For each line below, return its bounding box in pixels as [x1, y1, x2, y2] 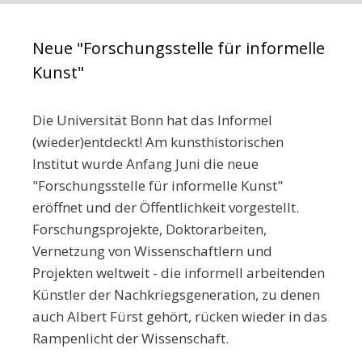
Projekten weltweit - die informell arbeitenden [32, 263, 325, 283]
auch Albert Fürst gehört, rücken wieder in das [32, 307, 327, 326]
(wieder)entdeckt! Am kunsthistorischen [32, 133, 284, 152]
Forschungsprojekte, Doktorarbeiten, [32, 220, 267, 239]
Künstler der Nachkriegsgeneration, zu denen [32, 285, 320, 305]
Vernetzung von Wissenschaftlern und [32, 242, 272, 261]
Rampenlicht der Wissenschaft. [32, 329, 229, 348]
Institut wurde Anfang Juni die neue [32, 154, 259, 174]
